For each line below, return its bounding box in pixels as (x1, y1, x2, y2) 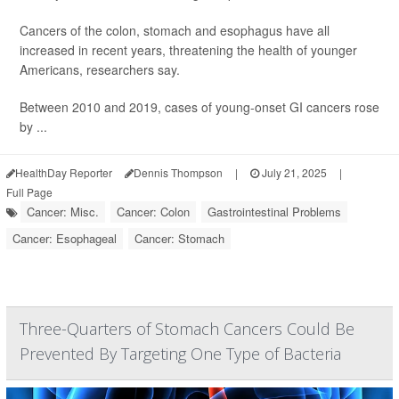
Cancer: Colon (117, 203, 190, 220)
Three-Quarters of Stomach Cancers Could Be (20, 318, 354, 339)
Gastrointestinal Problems (208, 203, 341, 220)
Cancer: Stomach (134, 230, 224, 247)
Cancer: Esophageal (12, 230, 117, 247)
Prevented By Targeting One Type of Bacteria (20, 343, 341, 364)
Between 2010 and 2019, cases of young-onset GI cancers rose (20, 98, 379, 116)
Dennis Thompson (134, 165, 223, 180)
